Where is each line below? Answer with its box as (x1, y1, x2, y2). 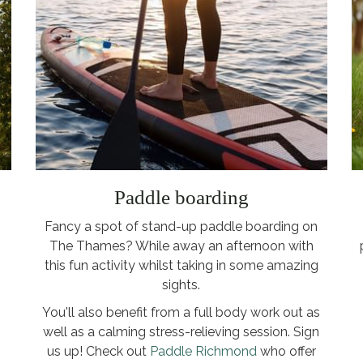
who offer (256, 343, 316, 359)
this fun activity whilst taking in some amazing (44, 257, 318, 273)
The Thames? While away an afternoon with (49, 237, 314, 254)
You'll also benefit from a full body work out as (42, 304, 321, 320)
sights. (162, 276, 201, 293)
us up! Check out (46, 343, 150, 359)
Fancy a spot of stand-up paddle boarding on (45, 218, 318, 234)
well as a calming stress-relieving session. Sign (43, 323, 320, 340)
